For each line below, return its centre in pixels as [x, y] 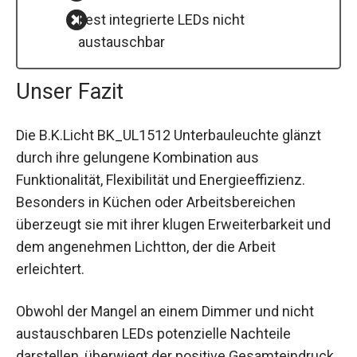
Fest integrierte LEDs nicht [161, 19]
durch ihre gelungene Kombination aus [137, 157]
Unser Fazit [70, 91]
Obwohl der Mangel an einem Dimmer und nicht [165, 311]
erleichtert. [50, 269]
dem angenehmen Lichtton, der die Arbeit [146, 246]
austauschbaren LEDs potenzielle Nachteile [153, 333]
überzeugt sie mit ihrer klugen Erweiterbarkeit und [173, 224]
